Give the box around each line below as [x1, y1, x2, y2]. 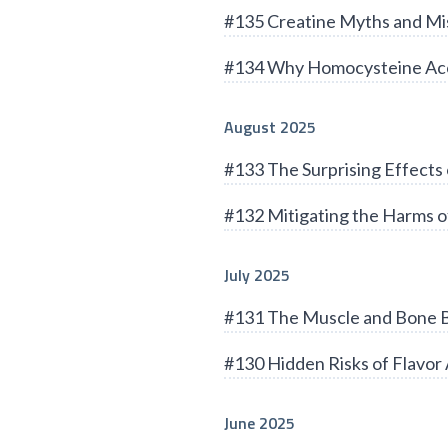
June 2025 [224, 410, 295, 435]
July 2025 [224, 262, 290, 287]
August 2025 [224, 114, 316, 139]
